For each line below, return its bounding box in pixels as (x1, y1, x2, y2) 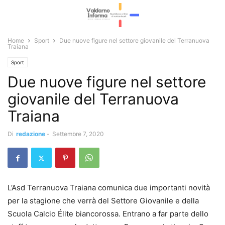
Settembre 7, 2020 (52, 130, 104, 138)
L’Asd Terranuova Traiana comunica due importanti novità (8, 183, 210, 192)
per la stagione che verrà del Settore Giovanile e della (8, 196, 199, 205)
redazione (16, 130, 45, 138)
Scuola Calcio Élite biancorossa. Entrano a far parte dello (8, 209, 208, 218)
